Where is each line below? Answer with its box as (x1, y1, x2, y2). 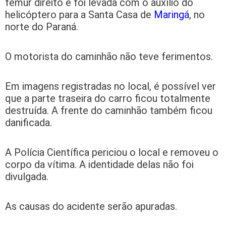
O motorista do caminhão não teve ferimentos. (5, 50, 213, 63)
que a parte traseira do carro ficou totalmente (5, 92, 210, 105)
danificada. (5, 117, 52, 129)
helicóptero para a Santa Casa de (5, 9, 154, 21)
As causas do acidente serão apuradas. (5, 200, 177, 213)
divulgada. (5, 171, 48, 183)
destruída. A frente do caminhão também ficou (5, 104, 212, 117)
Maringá (154, 9, 189, 21)
